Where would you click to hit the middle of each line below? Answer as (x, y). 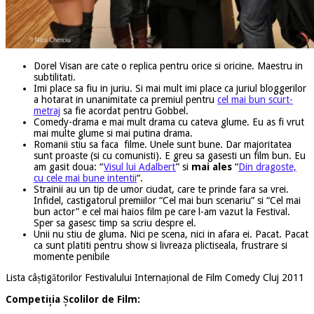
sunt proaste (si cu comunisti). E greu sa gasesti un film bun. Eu (170, 155)
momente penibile (71, 256)
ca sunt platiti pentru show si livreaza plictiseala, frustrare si (161, 245)
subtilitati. (55, 77)
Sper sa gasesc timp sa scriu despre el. (115, 223)
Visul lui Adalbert (140, 166)
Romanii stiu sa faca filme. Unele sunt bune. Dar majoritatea (163, 144)
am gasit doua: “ (69, 166)
